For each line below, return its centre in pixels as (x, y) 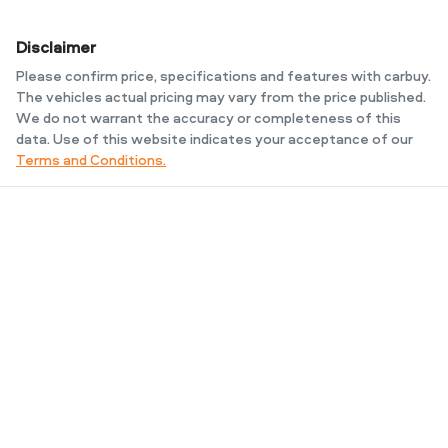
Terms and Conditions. (91, 159)
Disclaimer (56, 46)
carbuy (406, 75)
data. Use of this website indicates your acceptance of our (214, 138)
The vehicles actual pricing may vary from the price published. (221, 96)
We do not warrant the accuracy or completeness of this (208, 117)
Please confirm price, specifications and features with (200, 75)
